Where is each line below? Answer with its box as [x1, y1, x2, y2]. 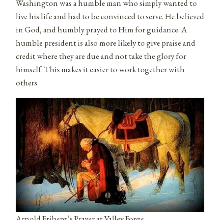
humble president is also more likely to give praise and [16, 37, 195, 48]
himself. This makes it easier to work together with [16, 63, 185, 75]
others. [16, 77, 39, 88]
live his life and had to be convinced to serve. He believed [16, 10, 204, 22]
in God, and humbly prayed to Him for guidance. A [16, 24, 187, 35]
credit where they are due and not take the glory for [16, 50, 186, 61]
